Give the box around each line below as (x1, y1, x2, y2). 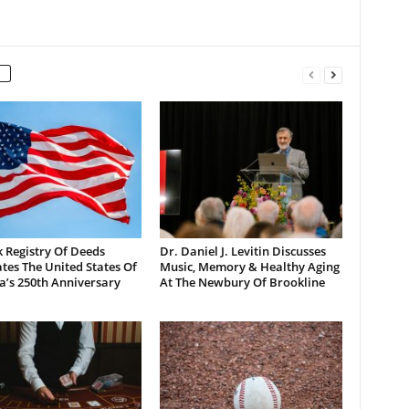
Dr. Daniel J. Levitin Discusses (159, 243, 326, 259)
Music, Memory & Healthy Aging (159, 258, 340, 275)
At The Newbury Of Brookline (159, 274, 325, 290)
